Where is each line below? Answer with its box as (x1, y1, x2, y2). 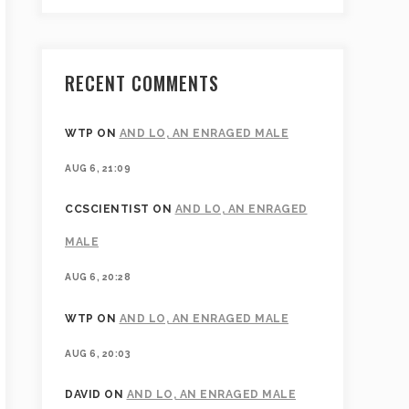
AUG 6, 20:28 (65, 271, 131, 283)
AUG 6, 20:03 (65, 347, 131, 359)
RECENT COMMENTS (65, 69, 219, 97)
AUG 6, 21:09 (65, 163, 131, 173)
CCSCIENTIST (65, 203, 150, 216)
